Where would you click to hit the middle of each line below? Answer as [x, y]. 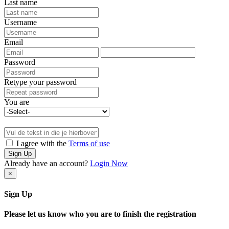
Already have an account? [47, 163]
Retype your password [40, 82]
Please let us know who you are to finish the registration [100, 214]
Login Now [109, 163]
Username [20, 22]
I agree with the [41, 143]
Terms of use [89, 143]
